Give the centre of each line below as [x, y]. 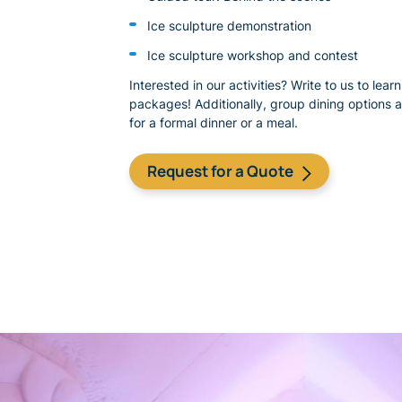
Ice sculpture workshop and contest [253, 55]
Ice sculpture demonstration [229, 25]
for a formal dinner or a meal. [214, 122]
